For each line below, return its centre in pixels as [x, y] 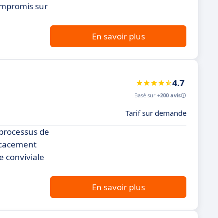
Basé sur [146, 95]
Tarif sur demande [156, 113]
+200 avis [169, 95]
